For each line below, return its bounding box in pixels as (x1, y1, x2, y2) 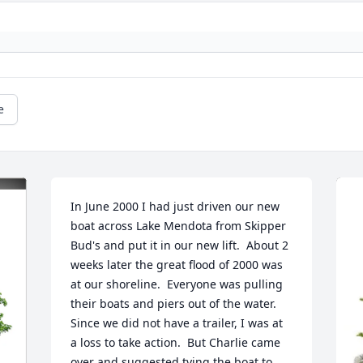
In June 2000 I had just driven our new (70, 199, 280, 214)
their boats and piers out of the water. (70, 296, 277, 311)
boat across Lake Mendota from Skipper (70, 218, 287, 233)
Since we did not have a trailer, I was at (70, 315, 284, 331)
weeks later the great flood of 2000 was (70, 257, 284, 272)
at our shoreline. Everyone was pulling (70, 276, 284, 292)
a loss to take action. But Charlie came (70, 335, 281, 350)
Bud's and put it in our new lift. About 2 (70, 237, 289, 253)
